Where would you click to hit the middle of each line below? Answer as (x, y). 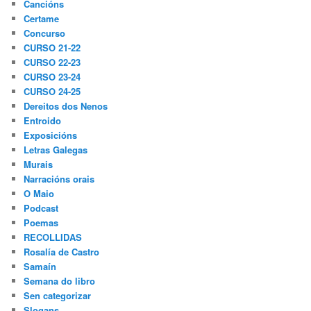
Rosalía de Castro (62, 252)
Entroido (43, 121)
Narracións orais (59, 179)
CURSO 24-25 (52, 92)
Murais (39, 165)
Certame (42, 19)
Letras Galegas (56, 150)
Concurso (45, 33)
